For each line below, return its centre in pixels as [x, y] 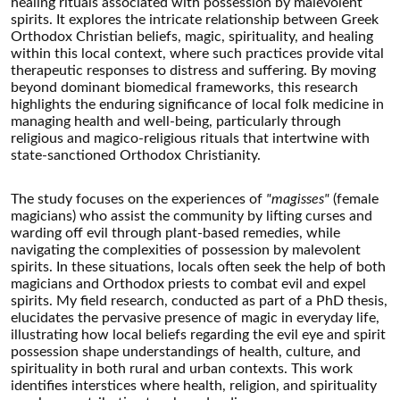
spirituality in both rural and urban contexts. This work [182, 368]
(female [356, 199]
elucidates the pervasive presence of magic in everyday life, [195, 317]
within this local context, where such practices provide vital [197, 53]
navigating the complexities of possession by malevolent [186, 250]
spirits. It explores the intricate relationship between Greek [195, 19]
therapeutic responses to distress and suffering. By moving [193, 70]
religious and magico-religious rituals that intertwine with [190, 138]
